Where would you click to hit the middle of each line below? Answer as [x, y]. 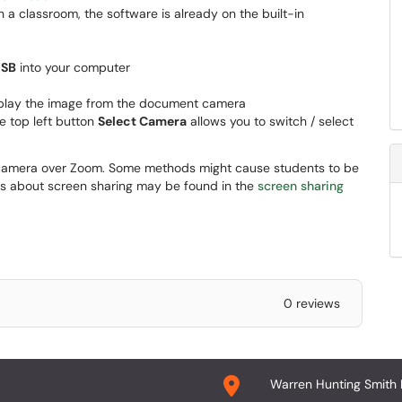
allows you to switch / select [270, 121]
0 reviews [311, 303]
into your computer [73, 67]
